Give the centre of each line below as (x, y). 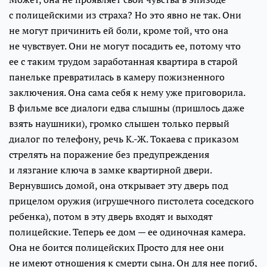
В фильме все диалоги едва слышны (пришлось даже (127, 108)
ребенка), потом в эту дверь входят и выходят (111, 216)
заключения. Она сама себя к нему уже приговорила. (127, 92)
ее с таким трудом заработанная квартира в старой (123, 61)
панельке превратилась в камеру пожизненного (117, 77)
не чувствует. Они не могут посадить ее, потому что (125, 46)
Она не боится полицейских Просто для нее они (117, 247)
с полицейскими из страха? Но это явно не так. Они (125, 15)
